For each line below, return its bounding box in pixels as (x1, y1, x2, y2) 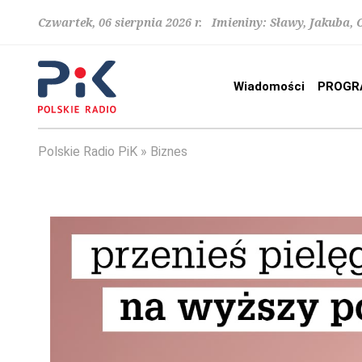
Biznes (150, 144, 187, 159)
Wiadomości (234, 79, 305, 94)
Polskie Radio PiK (38, 144, 137, 159)
